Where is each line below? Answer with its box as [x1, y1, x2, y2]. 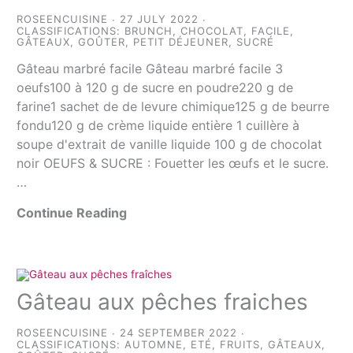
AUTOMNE [124, 338, 184, 351]
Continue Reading [17, 205, 128, 221]
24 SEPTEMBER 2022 [120, 326, 238, 340]
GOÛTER [78, 35, 126, 48]
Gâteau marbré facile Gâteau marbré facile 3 [17, 61, 284, 76]
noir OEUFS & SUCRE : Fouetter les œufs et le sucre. [17, 155, 329, 171]
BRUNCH [124, 24, 173, 37]
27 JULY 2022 [120, 13, 199, 26]
